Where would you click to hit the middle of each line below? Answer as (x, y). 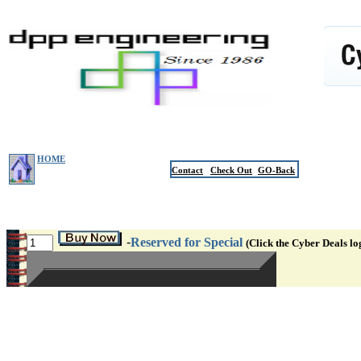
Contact (187, 170)
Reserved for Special (188, 242)
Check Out (231, 170)
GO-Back (276, 170)
